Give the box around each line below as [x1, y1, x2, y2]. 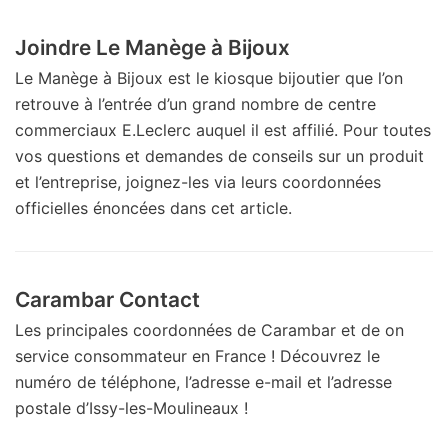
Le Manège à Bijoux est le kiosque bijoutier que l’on [15, 67, 403, 88]
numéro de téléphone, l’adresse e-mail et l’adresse [15, 371, 392, 392]
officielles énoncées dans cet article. [15, 197, 292, 218]
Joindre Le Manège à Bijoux [15, 34, 290, 60]
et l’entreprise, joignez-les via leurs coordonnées [15, 171, 381, 192]
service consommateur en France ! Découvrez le [15, 345, 380, 366]
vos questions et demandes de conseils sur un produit [15, 145, 424, 166]
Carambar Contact [15, 286, 200, 312]
